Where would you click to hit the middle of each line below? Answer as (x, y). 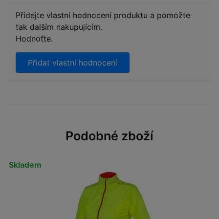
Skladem (25, 164)
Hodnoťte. (34, 38)
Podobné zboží (109, 136)
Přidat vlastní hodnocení (73, 62)
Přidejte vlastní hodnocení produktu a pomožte (103, 15)
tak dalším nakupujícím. (59, 27)
